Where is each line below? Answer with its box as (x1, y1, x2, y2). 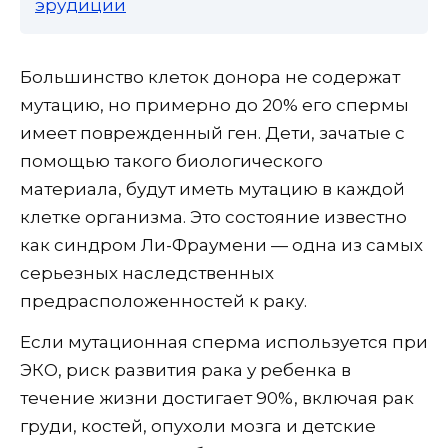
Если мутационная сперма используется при (20, 332, 428, 353)
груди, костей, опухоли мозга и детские (20, 416, 376, 437)
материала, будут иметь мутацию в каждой (20, 179, 405, 200)
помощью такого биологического (20, 151, 323, 172)
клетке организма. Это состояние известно (20, 207, 407, 228)
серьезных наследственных (20, 263, 274, 284)
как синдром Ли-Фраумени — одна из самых (20, 235, 423, 256)
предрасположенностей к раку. (20, 291, 307, 312)
